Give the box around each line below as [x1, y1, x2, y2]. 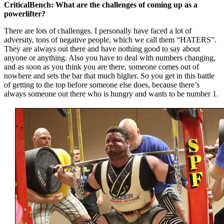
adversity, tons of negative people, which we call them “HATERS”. [4, 35, 216, 44]
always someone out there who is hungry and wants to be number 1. [4, 89, 218, 98]
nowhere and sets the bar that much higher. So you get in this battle [4, 71, 214, 80]
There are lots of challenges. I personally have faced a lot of [4, 26, 191, 35]
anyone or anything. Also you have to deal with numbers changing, [4, 53, 215, 62]
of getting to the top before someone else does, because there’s [4, 80, 199, 89]
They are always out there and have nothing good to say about [4, 44, 200, 53]
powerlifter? [4, 9, 45, 18]
